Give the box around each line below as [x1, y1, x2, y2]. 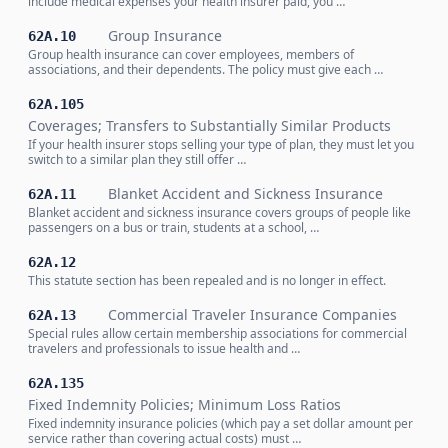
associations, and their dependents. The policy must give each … [28, 61, 383, 78]
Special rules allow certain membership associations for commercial [28, 325, 407, 342]
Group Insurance [108, 26, 222, 45]
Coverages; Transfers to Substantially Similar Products [28, 116, 391, 135]
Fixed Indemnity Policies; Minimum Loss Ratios [28, 395, 341, 414]
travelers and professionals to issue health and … [28, 340, 300, 357]
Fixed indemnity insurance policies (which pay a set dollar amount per [28, 415, 413, 432]
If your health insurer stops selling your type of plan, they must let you [28, 136, 414, 153]
